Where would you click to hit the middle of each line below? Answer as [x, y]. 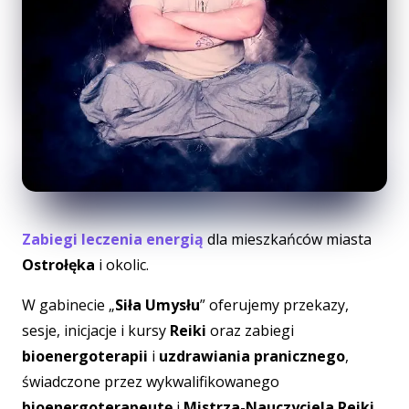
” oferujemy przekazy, [274, 305]
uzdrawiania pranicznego [252, 357]
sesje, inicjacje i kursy [96, 331]
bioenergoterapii [85, 357]
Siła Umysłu [157, 305]
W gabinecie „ [68, 305]
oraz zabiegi [250, 331]
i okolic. [124, 265]
